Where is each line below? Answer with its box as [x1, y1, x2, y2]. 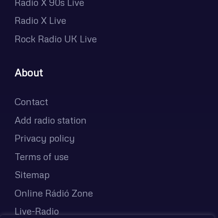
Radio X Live [15, 15, 66, 26]
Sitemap [15, 169, 50, 181]
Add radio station [15, 114, 87, 126]
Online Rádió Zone [15, 187, 93, 199]
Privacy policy [15, 132, 75, 144]
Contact [15, 95, 48, 107]
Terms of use [15, 150, 69, 162]
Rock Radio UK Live [15, 33, 97, 44]
